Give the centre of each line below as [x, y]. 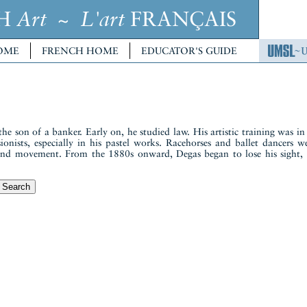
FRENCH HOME [80, 51]
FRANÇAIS [181, 19]
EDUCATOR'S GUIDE [189, 51]
